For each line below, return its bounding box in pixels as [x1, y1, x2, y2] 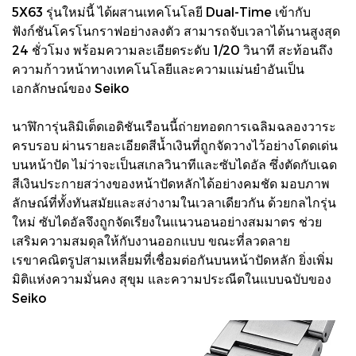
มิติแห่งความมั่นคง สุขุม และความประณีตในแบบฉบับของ [12, 270, 331, 286]
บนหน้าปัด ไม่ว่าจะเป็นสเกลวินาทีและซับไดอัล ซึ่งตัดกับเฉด [12, 156, 337, 172]
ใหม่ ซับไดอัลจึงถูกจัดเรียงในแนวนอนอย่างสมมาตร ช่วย [12, 213, 322, 229]
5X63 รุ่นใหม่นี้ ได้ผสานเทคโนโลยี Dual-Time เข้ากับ [12, 3, 311, 19]
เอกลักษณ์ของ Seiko [12, 79, 129, 95]
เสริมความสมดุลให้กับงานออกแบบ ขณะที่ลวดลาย [12, 232, 290, 248]
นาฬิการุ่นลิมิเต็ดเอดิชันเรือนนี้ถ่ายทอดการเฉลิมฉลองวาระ [12, 118, 336, 133]
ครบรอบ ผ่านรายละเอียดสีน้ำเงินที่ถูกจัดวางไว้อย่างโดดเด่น [12, 137, 338, 153]
